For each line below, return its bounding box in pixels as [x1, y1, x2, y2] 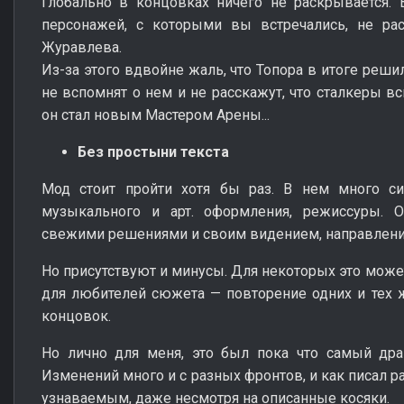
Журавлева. [41, 38, 122, 56]
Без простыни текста [78, 142, 229, 161]
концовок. [41, 307, 111, 325]
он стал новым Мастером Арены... [41, 106, 270, 124]
